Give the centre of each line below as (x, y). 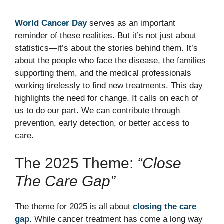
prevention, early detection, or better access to (102, 123)
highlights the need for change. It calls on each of (107, 98)
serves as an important (131, 23)
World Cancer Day (51, 23)
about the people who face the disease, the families (110, 60)
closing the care (165, 207)
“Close (159, 163)
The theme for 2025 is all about (74, 207)
